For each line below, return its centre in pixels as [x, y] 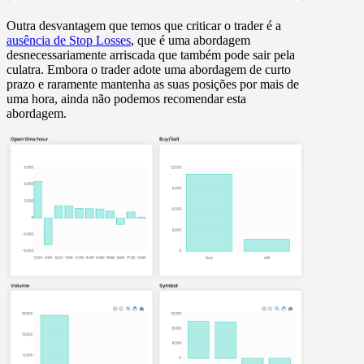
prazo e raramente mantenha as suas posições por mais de [153, 84]
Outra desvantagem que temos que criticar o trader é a [144, 26]
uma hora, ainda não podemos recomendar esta [126, 99]
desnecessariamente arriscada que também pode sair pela [151, 55]
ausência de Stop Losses [69, 41]
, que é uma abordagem [191, 41]
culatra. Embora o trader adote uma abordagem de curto [149, 70]
